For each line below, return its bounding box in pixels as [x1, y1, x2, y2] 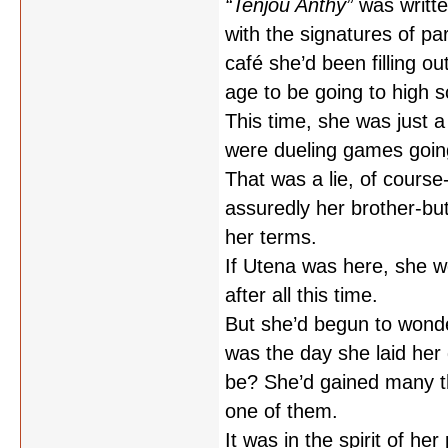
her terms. [225, 226, 317, 248]
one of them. [225, 400, 338, 422]
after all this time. [225, 284, 378, 306]
